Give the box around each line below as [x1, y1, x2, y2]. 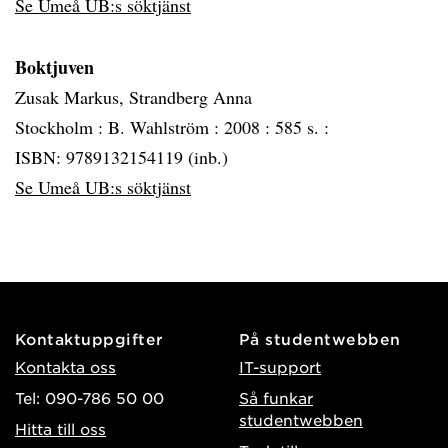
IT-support [239, 357, 321, 376]
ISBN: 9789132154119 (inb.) [15, 145, 228, 169]
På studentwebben [239, 329, 401, 348]
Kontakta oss [15, 357, 116, 376]
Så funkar [239, 388, 313, 407]
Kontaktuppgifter [15, 329, 164, 348]
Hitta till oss [15, 419, 106, 438]
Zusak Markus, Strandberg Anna [15, 85, 252, 109]
